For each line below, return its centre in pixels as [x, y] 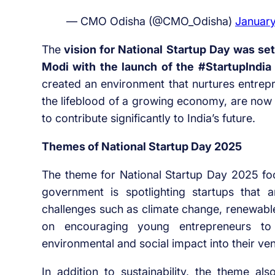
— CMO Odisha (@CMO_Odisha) [150, 21]
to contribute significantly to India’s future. [148, 118]
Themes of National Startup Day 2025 [141, 147]
